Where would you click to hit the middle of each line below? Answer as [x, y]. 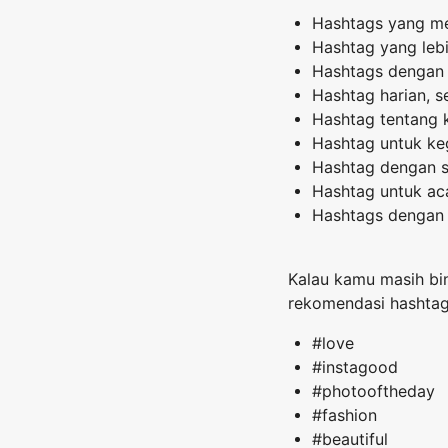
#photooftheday [373, 392]
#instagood [355, 368]
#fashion [344, 416]
